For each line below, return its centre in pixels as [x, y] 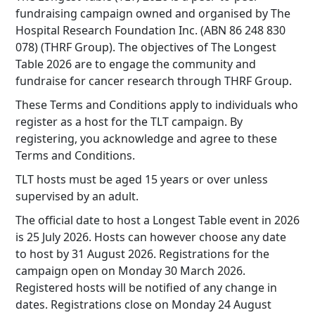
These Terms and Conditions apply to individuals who [157, 105]
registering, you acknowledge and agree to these [146, 139]
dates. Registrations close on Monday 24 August [143, 304]
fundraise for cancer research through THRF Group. [155, 81]
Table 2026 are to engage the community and [136, 64]
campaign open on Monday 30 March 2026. [130, 271]
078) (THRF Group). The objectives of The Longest [146, 47]
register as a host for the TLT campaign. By [129, 122]
